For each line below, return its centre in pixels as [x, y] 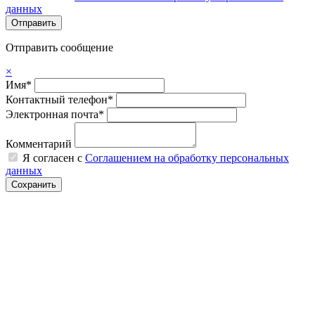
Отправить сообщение [59, 47]
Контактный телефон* [59, 99]
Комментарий [39, 143]
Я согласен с [54, 157]
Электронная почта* [55, 114]
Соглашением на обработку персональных [187, 157]
